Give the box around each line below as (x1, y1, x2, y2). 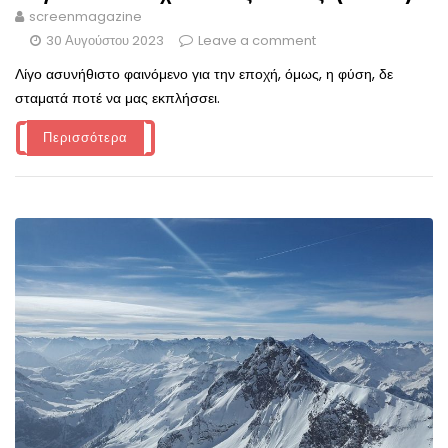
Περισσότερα (43, 128, 128, 148)
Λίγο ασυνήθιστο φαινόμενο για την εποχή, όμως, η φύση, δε (15, 64, 393, 85)
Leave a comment (198, 31, 316, 51)
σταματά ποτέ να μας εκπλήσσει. (15, 88, 220, 109)
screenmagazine (29, 7, 142, 27)
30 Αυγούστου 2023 (46, 31, 164, 51)
